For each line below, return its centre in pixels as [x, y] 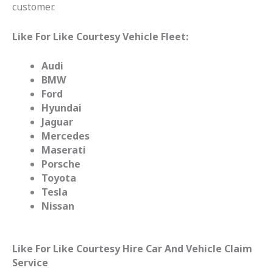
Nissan [58, 206]
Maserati [64, 150]
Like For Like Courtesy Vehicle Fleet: [100, 36]
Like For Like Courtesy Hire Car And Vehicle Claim [132, 249]
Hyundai [62, 108]
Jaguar [57, 122]
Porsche [61, 164]
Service [30, 263]
